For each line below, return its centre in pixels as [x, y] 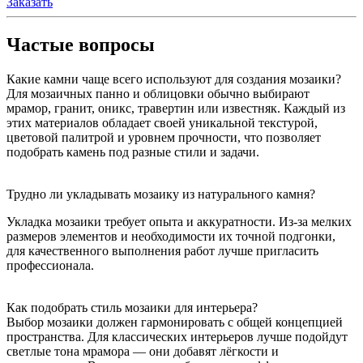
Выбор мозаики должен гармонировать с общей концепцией [175, 322]
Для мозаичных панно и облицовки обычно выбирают [158, 93]
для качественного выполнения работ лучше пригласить [162, 250]
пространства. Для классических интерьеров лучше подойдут [177, 336]
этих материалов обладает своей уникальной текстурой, [162, 122]
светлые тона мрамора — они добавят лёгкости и [143, 351]
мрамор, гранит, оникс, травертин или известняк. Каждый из [176, 108]
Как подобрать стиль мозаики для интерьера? [132, 307]
